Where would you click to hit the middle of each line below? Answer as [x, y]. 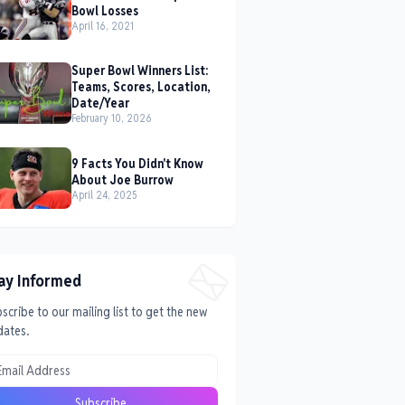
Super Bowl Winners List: [140, 71]
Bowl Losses [105, 10]
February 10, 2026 [112, 118]
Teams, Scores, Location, [141, 87]
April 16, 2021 [103, 25]
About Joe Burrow [122, 179]
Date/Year [100, 103]
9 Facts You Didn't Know [137, 163]
